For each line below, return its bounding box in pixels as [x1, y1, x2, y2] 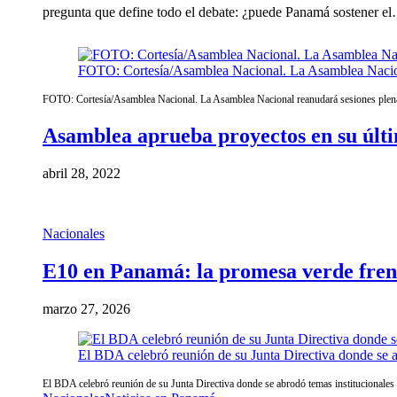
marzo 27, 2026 [43, 300, 130, 316]
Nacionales [43, 225, 105, 241]
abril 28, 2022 [43, 165, 121, 181]
